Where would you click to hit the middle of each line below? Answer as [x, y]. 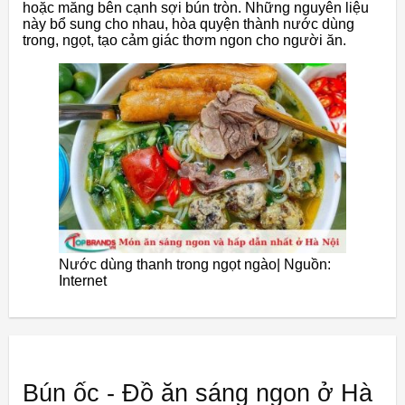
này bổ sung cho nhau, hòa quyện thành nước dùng [188, 24]
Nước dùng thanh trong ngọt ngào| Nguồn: [195, 265]
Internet [83, 281]
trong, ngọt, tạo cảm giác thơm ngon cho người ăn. [184, 40]
